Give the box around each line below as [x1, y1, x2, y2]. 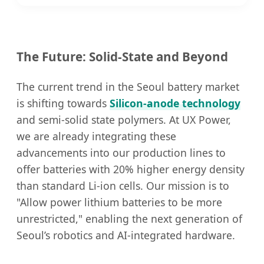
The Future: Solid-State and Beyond [16, 48, 228, 65]
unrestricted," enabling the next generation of [16, 211, 242, 226]
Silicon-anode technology [110, 95, 240, 110]
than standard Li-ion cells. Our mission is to [16, 178, 229, 193]
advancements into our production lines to [16, 145, 226, 160]
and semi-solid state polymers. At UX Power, [16, 112, 231, 127]
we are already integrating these [16, 128, 176, 143]
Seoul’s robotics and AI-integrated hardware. [16, 227, 235, 242]
